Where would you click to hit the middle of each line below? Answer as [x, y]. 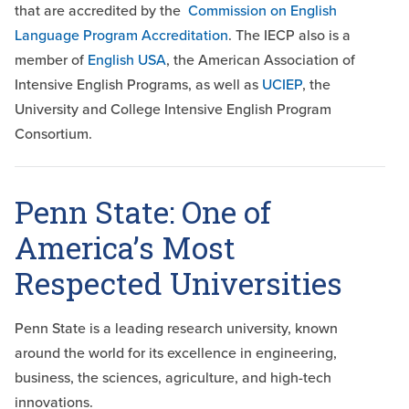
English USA [127, 60]
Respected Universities [178, 283]
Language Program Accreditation [121, 36]
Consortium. [53, 134]
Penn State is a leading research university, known [176, 329]
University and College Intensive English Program [173, 110]
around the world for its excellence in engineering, [176, 353]
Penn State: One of [143, 212]
